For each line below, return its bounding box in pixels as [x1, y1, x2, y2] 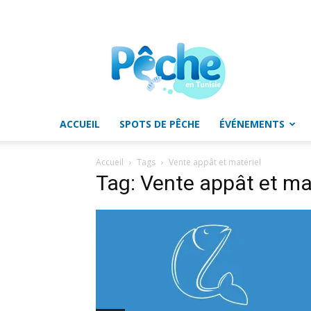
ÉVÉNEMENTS [219, 117, 285, 131]
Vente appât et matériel [169, 156, 261, 168]
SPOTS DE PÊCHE [119, 117, 200, 131]
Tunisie [167, 68, 199, 81]
